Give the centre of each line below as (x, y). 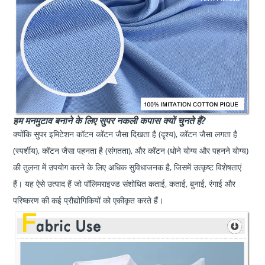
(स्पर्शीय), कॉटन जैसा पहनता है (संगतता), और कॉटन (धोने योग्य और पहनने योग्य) (131, 151)
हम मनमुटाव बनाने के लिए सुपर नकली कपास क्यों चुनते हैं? (109, 121)
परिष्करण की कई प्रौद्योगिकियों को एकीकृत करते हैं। (88, 201)
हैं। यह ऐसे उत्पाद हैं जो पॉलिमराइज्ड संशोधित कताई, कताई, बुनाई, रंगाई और (125, 184)
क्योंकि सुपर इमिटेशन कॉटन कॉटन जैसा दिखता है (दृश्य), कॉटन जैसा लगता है (125, 134)
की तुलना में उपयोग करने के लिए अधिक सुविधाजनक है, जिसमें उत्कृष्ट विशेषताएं (127, 167)
